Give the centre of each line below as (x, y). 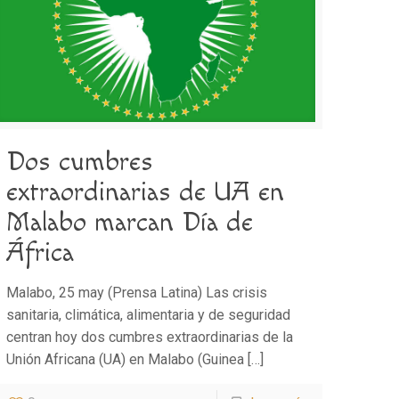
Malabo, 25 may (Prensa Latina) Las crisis (137, 292)
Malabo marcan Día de (130, 222)
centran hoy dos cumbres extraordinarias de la (150, 337)
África (41, 252)
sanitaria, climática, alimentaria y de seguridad (149, 314)
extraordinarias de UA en (146, 192)
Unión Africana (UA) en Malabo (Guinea (126, 359)
